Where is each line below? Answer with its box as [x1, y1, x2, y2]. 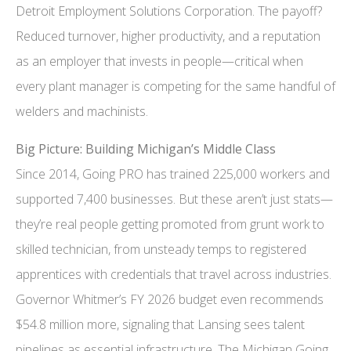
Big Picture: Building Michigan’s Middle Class [16, 140, 276, 158]
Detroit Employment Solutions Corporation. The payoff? [16, 2, 322, 20]
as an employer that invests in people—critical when [16, 52, 303, 71]
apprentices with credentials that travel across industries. [16, 266, 331, 284]
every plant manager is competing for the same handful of [16, 78, 335, 96]
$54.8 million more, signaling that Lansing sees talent [16, 316, 305, 334]
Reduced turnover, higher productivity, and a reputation [16, 27, 320, 45]
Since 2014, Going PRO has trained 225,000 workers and [16, 165, 330, 183]
